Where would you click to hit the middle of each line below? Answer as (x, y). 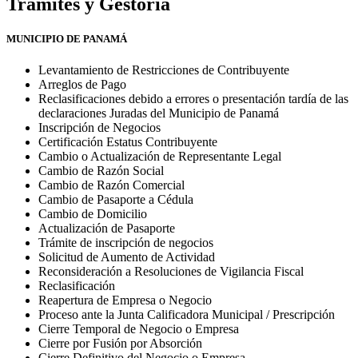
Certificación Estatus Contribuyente (128, 141)
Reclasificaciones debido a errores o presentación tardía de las (193, 98)
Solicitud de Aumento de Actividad (127, 257)
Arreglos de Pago (82, 84)
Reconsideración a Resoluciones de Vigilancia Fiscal (171, 271)
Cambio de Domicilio (93, 213)
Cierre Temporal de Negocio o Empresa (139, 328)
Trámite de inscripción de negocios (126, 242)
